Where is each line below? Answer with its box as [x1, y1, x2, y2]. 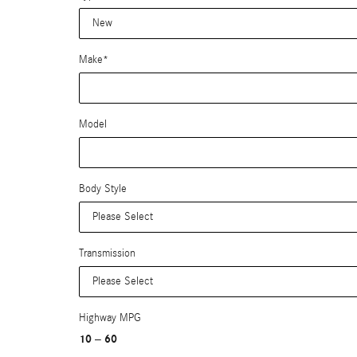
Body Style [79, 182, 127, 195]
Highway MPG [79, 312, 141, 324]
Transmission [79, 247, 135, 260]
